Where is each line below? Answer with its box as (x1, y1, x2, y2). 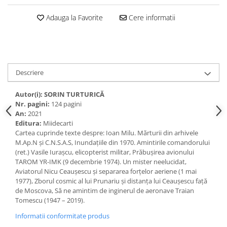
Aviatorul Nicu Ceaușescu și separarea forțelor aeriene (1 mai (15, 167, 197, 176)
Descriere (16, 68, 44, 77)
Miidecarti (42, 119, 73, 128)
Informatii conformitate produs (15, 211, 109, 220)
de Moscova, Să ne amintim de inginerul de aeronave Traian (15, 186, 194, 195)
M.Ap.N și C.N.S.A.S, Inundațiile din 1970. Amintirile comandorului (15, 138, 210, 147)
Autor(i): (15, 90, 44, 99)
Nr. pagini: (15, 99, 50, 108)
